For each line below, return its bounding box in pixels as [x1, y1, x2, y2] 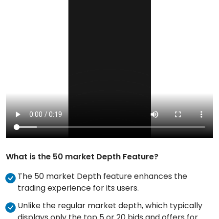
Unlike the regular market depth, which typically [18, 199, 202, 211]
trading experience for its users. [18, 182, 139, 194]
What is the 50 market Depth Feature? [6, 151, 158, 162]
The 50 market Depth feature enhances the [18, 170, 187, 182]
